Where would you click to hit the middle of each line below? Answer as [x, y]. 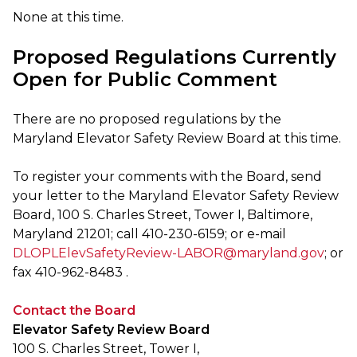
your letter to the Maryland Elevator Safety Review [176, 196]
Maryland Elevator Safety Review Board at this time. [177, 139]
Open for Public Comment [145, 80]
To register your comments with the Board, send [167, 177]
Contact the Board [74, 311]
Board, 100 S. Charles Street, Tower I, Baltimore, [163, 215]
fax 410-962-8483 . [71, 273]
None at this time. [68, 18]
